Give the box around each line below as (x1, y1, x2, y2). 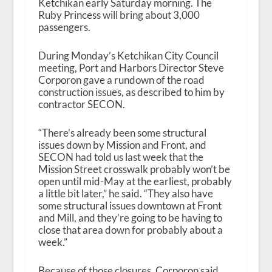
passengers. (38, 20, 90, 33)
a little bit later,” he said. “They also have (38, 187, 213, 200)
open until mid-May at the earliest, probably (38, 175, 232, 188)
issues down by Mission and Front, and (38, 138, 206, 152)
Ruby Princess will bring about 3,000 (38, 8, 200, 21)
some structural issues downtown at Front (38, 199, 222, 212)
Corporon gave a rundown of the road (38, 73, 205, 86)
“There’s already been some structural (38, 126, 206, 140)
